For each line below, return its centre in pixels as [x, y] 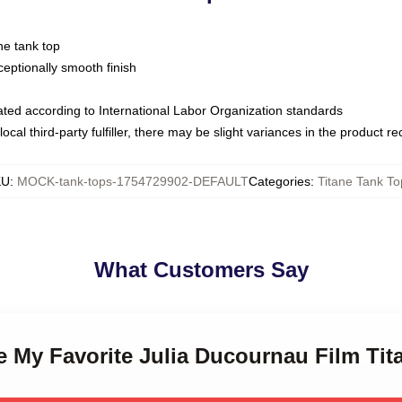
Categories [280, 181]
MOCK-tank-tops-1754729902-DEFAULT [133, 181]
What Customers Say [201, 270]
